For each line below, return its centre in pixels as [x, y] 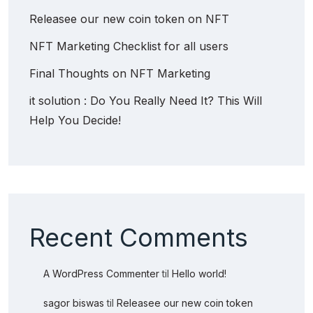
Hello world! [199, 273]
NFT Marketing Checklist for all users [129, 46]
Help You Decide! [75, 120]
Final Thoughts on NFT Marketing [120, 73]
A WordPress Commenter [101, 273]
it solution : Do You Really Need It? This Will [146, 100]
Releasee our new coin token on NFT [129, 19]
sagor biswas [74, 303]
